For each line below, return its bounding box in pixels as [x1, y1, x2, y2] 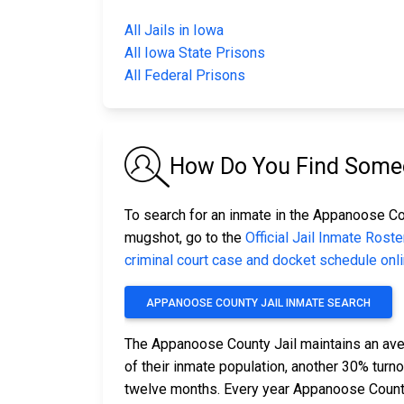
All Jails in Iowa [124, 22, 224, 40]
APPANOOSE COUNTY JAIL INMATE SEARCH [146, 297, 371, 310]
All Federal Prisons [124, 67, 245, 85]
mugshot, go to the [124, 229, 245, 247]
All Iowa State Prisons [124, 44, 265, 62]
